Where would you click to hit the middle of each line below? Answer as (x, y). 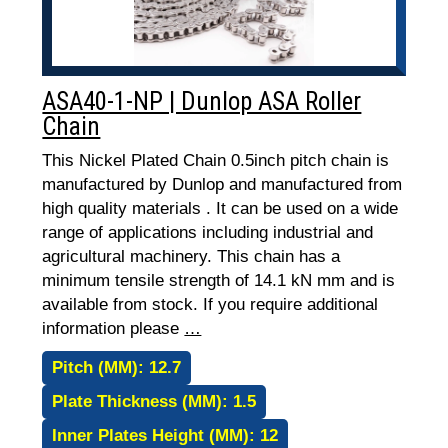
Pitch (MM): (101, 367)
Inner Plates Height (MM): (156, 435)
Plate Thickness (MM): (143, 401)
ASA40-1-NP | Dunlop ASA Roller (202, 101)
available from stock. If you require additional (210, 304)
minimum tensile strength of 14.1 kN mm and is (219, 280)
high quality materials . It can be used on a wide (220, 208)
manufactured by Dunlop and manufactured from (222, 184)
